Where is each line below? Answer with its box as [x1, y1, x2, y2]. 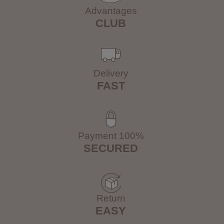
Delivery [93, 68, 128, 79]
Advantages [84, 5, 137, 16]
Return [96, 193, 125, 204]
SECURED [83, 142, 138, 155]
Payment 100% [77, 130, 144, 141]
